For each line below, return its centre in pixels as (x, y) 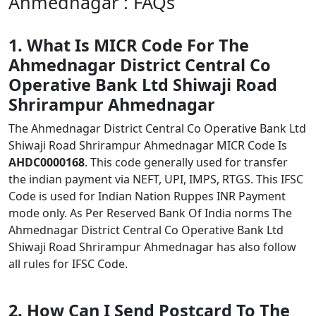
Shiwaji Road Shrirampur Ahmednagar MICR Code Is (148, 145)
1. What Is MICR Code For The (129, 45)
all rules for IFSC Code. (68, 264)
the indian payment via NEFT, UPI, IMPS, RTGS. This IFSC (156, 179)
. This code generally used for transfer (186, 162)
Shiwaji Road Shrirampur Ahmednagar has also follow (152, 247)
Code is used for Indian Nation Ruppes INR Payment (147, 196)
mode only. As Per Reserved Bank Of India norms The (150, 213)
